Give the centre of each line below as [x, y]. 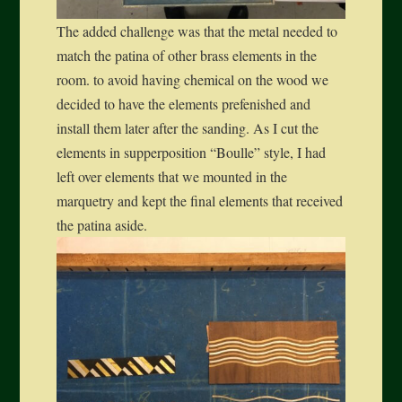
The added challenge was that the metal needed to [197, 31]
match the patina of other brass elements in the [186, 55]
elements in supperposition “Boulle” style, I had [191, 152]
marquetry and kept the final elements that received [199, 201]
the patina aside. [101, 225]
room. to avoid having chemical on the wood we [192, 79]
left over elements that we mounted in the [171, 176]
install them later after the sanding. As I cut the [187, 128]
